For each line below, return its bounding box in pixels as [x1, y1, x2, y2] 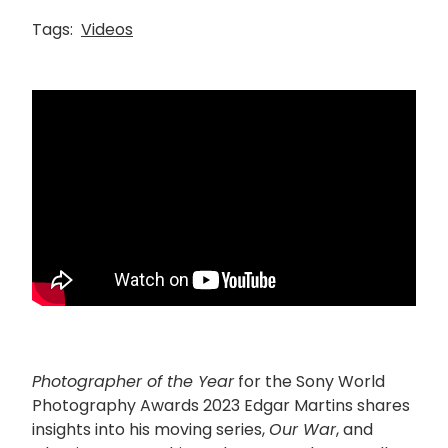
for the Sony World [234, 369, 385, 393]
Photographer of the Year [32, 369, 234, 393]
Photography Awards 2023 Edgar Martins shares [32, 393, 410, 417]
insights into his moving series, [32, 417, 269, 441]
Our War [269, 417, 336, 441]
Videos [81, 17, 133, 41]
